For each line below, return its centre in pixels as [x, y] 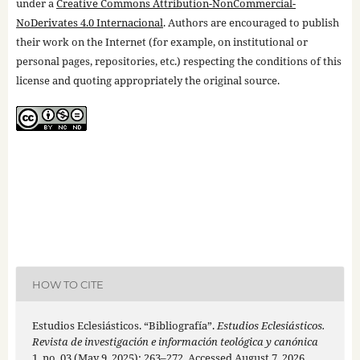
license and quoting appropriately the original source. [147, 81]
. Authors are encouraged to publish [251, 23]
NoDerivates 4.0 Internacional [89, 23]
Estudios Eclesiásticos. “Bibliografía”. [124, 326]
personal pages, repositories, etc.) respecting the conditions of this [178, 61]
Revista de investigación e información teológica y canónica [175, 342]
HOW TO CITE [67, 284]
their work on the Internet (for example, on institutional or [162, 42]
